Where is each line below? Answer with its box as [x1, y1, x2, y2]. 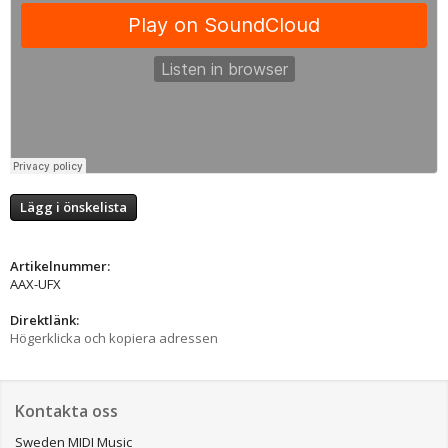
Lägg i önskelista [20, 197, 127, 216]
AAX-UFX [10, 274, 61, 293]
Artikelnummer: [10, 256, 110, 275]
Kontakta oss [15, 399, 118, 422]
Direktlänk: [10, 310, 79, 329]
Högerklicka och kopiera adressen [10, 328, 218, 347]
